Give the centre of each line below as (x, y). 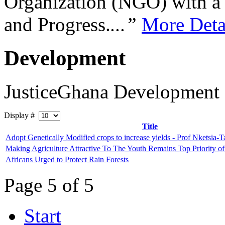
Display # (21, 116)
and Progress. (57, 25)
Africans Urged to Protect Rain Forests (67, 160)
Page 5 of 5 (49, 185)
